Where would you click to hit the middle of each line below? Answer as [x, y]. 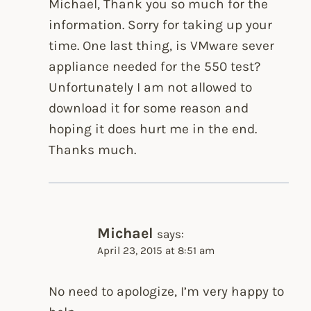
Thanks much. [93, 149]
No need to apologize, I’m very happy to [167, 292]
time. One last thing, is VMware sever [162, 45]
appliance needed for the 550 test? [155, 66]
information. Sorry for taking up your [161, 24]
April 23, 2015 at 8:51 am [156, 250]
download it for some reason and [149, 108]
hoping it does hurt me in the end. [153, 128]
